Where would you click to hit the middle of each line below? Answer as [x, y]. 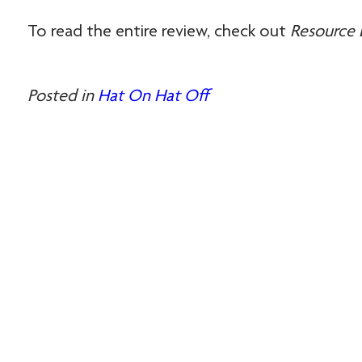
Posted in [62, 97]
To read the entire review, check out [158, 32]
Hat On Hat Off [153, 97]
